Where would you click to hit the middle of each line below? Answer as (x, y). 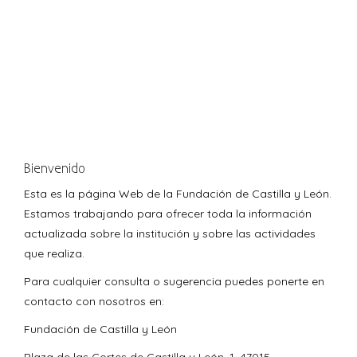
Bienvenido (55, 169)
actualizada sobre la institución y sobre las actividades (170, 234)
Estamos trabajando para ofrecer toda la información (168, 214)
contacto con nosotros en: (94, 302)
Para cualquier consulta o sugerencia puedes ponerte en (174, 282)
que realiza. (54, 254)
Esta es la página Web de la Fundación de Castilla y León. (178, 194)
